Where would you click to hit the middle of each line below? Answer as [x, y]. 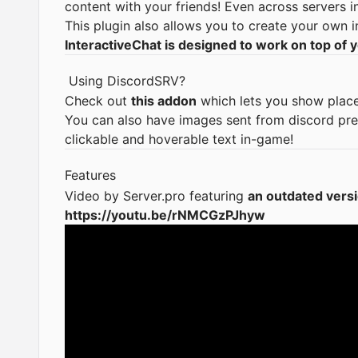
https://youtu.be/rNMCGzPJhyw [165, 215]
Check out [98, 101]
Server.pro [154, 195]
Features [92, 175]
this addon [164, 101]
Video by [94, 195]
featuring [217, 195]
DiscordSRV [143, 80]
